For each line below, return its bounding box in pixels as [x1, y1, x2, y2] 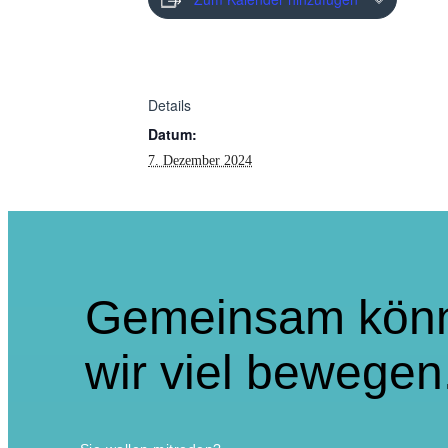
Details [148, 94, 191, 115]
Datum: [148, 123, 197, 144]
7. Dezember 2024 [148, 152, 252, 168]
